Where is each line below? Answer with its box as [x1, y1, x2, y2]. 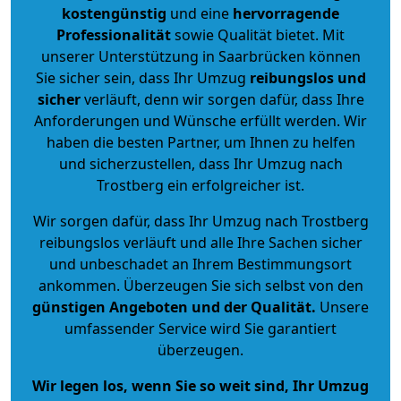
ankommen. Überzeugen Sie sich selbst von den [38, 276, 363, 296]
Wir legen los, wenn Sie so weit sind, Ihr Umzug [32, 376, 369, 397]
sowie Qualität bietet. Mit [171, 25, 345, 46]
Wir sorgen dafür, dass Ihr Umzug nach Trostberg [32, 211, 369, 232]
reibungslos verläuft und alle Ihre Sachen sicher [38, 233, 363, 253]
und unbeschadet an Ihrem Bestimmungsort [49, 254, 352, 275]
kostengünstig [62, 4, 166, 24]
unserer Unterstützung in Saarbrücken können [40, 47, 361, 67]
